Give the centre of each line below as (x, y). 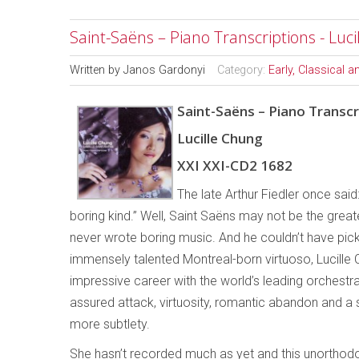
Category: (243, 70)
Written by (97, 70)
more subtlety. (110, 324)
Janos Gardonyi (164, 70)
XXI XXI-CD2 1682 (235, 165)
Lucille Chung (220, 138)
